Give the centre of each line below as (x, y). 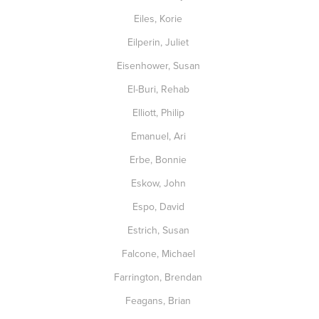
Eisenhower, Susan (159, 66)
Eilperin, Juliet (159, 42)
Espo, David (159, 206)
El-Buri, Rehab (159, 89)
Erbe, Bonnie (159, 159)
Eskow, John (159, 183)
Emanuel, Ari (159, 136)
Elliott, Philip (159, 113)
